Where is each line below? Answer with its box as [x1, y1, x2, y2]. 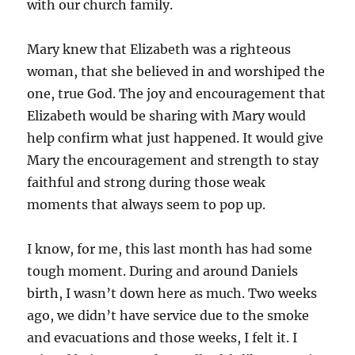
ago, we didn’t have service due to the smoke [27, 307, 310, 323]
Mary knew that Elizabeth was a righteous [27, 40, 292, 57]
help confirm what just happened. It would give [27, 129, 324, 146]
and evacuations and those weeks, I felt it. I [27, 329, 298, 345]
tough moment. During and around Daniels [27, 262, 299, 279]
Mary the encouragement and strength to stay [27, 151, 319, 168]
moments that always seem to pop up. [27, 196, 266, 212]
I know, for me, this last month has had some [27, 240, 313, 257]
